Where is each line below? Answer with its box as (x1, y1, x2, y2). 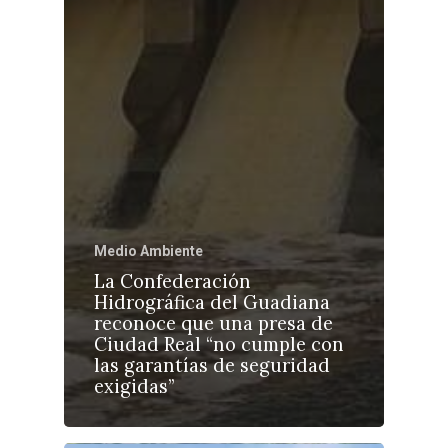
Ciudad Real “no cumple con (94, 332, 344, 356)
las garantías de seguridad (94, 353, 330, 377)
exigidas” (94, 374, 174, 398)
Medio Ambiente (94, 242, 203, 259)
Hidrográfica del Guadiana (94, 290, 330, 314)
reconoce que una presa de (94, 311, 333, 335)
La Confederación (94, 269, 251, 293)
